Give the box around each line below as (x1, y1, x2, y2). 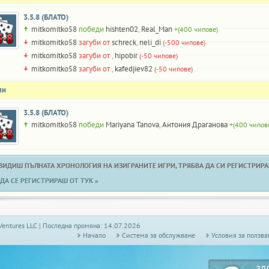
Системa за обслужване (122, 231, 195, 240)
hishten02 (106, 24, 138, 34)
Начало (83, 231, 106, 240)
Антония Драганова (162, 119, 228, 130)
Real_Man (141, 24, 172, 34)
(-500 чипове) (163, 38, 205, 47)
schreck (112, 37, 136, 47)
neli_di (139, 37, 161, 47)
